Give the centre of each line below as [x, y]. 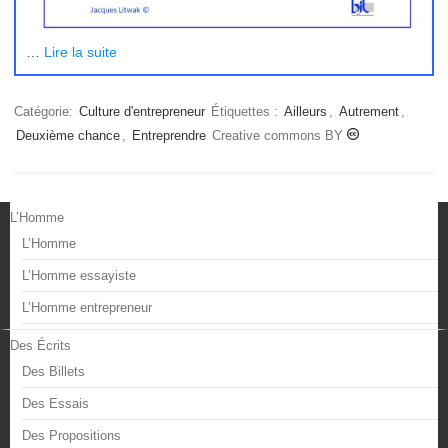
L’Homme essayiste [79, 275]
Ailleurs [305, 111]
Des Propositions [71, 435]
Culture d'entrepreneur [142, 111]
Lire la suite [80, 51]
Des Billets [53, 371]
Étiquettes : [246, 111]
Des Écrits [40, 345]
